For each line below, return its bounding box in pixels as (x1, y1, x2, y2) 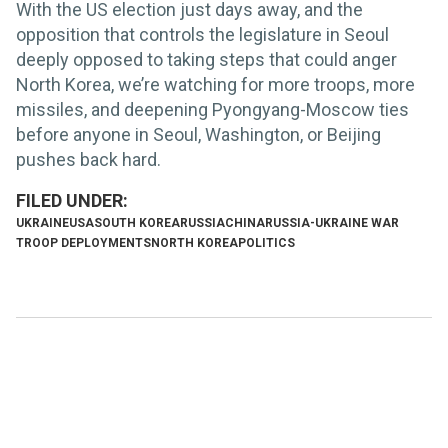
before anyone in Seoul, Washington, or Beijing (16, 124, 381, 146)
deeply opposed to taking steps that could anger (16, 49, 397, 71)
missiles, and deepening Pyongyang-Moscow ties (16, 99, 409, 121)
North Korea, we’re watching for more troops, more (16, 74, 415, 96)
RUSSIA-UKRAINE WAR (265, 216, 399, 231)
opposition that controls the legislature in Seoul (16, 24, 389, 46)
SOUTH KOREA (94, 216, 180, 231)
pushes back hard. (16, 149, 161, 171)
